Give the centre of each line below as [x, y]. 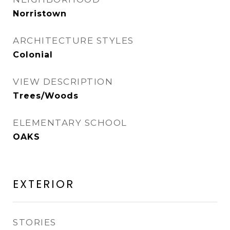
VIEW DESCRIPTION [63, 81]
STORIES [35, 222]
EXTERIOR [44, 184]
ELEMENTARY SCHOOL [70, 122]
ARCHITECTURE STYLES [73, 40]
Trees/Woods [46, 95]
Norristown [40, 13]
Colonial [33, 54]
